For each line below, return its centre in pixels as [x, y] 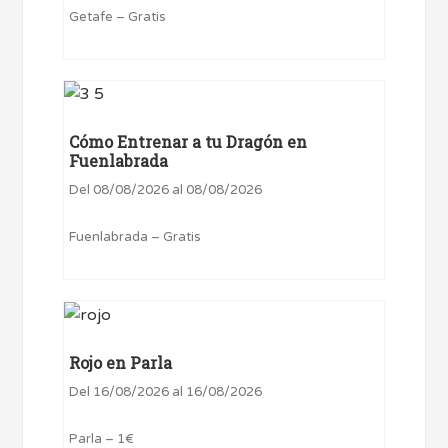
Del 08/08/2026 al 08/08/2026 [166, 190]
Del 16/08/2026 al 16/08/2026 [166, 392]
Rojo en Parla [121, 363]
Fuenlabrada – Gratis [135, 237]
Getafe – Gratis [118, 16]
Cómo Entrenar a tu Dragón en [188, 142]
